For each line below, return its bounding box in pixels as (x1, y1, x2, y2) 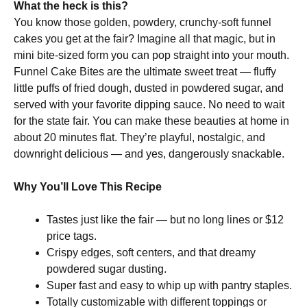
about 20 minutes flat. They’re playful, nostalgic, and (14, 132, 265, 143)
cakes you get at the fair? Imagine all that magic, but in (14, 33, 275, 45)
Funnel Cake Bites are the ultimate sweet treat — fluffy (14, 66, 276, 77)
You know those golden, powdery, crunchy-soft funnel (14, 16, 271, 28)
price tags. (47, 230, 97, 242)
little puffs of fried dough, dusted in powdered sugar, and (14, 82, 284, 94)
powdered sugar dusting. (47, 263, 167, 275)
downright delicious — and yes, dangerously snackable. (14, 148, 284, 160)
